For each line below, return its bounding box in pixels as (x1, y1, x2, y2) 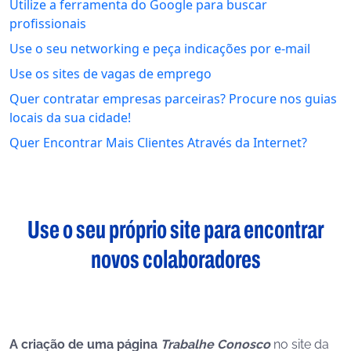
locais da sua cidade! (9, 109, 131, 126)
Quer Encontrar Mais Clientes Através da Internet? (9, 134, 307, 151)
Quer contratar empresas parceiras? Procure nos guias (9, 90, 337, 107)
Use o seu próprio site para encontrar (27, 216, 324, 244)
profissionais (9, 15, 86, 32)
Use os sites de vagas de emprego (9, 65, 212, 82)
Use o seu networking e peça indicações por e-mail (9, 40, 310, 57)
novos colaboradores (90, 246, 261, 273)
